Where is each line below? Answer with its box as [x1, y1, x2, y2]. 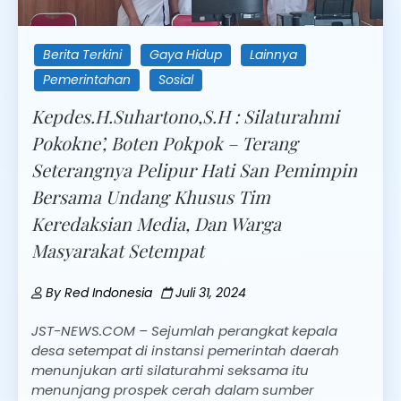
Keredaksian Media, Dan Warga [31, 210, 281, 235]
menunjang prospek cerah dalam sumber [31, 380, 314, 399]
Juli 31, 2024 [175, 283, 246, 302]
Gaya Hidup [149, 45, 222, 64]
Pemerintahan [43, 70, 131, 89]
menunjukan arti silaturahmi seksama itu [31, 360, 309, 380]
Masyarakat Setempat [31, 237, 204, 262]
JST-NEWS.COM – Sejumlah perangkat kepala [31, 320, 337, 340]
